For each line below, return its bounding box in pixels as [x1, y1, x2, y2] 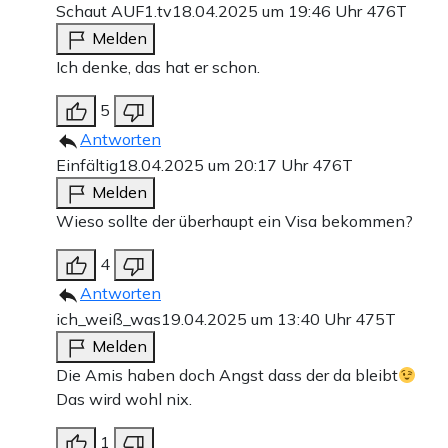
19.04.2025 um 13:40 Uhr [161, 309, 355, 330]
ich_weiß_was [56, 309, 161, 330]
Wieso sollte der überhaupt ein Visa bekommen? [56, 211, 413, 232]
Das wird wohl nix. [56, 389, 192, 410]
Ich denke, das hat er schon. [56, 57, 260, 78]
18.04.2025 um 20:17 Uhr [118, 155, 312, 176]
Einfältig [56, 155, 118, 176]
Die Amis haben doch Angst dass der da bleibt [56, 365, 398, 386]
